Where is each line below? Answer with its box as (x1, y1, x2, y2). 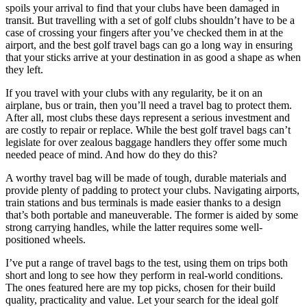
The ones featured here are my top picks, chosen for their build (5, 282, 275, 294)
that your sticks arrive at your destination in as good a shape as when (5, 51, 301, 64)
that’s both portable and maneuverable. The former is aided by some (5, 209, 298, 221)
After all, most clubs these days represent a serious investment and (5, 112, 290, 124)
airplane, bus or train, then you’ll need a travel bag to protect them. (5, 99, 292, 112)
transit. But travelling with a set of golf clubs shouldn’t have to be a (5, 14, 295, 27)
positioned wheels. (5, 234, 86, 246)
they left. (5, 64, 43, 76)
